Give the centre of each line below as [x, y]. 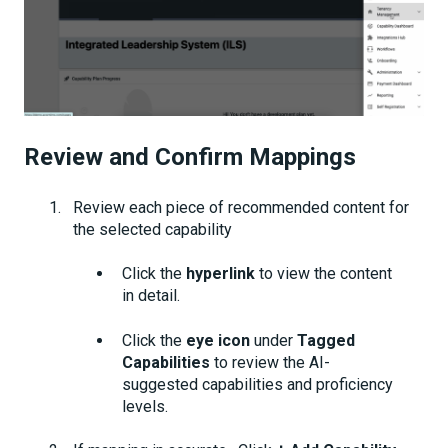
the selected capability [154, 230]
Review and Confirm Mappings [190, 156]
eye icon [218, 340]
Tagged [326, 340]
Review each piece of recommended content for [241, 208]
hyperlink [220, 274]
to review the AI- [270, 362]
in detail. [151, 296]
